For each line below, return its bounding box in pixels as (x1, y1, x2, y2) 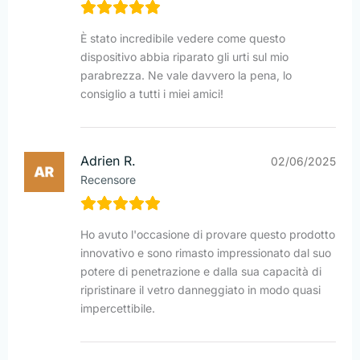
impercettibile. (80, 301, 155, 316)
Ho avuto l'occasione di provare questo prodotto (80, 227, 335, 242)
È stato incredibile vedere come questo (80, 31, 285, 46)
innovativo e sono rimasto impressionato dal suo (80, 246, 331, 260)
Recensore (80, 173, 136, 187)
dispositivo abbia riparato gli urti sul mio (80, 50, 288, 64)
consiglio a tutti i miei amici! (80, 87, 223, 101)
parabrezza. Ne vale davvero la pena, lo (80, 68, 292, 83)
